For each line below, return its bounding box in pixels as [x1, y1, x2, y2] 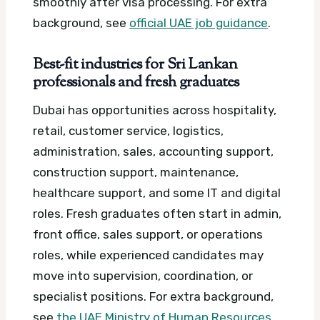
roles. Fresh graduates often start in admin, [33, 206, 281, 221]
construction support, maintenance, [33, 165, 239, 180]
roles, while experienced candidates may [33, 248, 264, 263]
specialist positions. [33, 289, 149, 304]
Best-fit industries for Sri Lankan [33, 54, 238, 76]
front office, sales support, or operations [33, 227, 263, 242]
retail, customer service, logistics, [33, 124, 224, 139]
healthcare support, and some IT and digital [33, 186, 281, 201]
